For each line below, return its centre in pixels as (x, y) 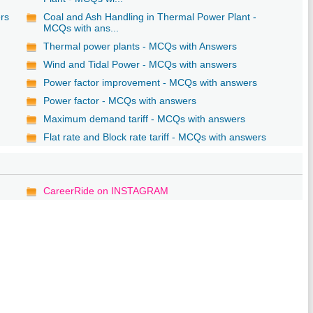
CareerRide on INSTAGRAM (106, 190)
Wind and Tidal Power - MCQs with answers (140, 64)
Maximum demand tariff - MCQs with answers (145, 118)
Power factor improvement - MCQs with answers (151, 82)
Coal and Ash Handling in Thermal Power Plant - (150, 16)
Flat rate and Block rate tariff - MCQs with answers (155, 137)
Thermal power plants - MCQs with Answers (140, 46)
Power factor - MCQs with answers (120, 100)
